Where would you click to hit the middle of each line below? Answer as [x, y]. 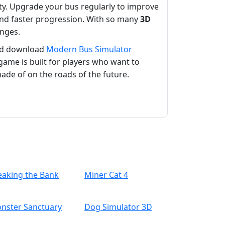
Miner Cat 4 [106, 175]
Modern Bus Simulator [89, 49]
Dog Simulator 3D [118, 207]
